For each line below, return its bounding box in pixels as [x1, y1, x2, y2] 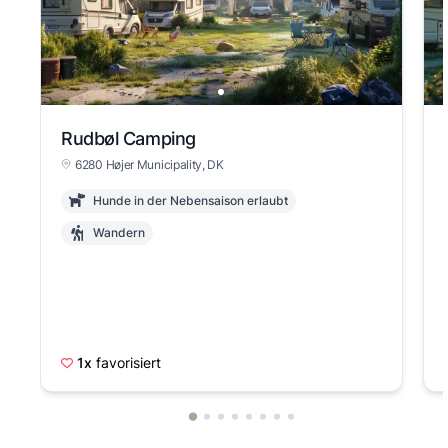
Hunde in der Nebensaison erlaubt [93, 193, 288, 208]
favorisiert [96, 354, 161, 371]
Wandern [93, 225, 145, 240]
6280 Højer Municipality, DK [75, 157, 224, 172]
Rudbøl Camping [61, 128, 196, 149]
